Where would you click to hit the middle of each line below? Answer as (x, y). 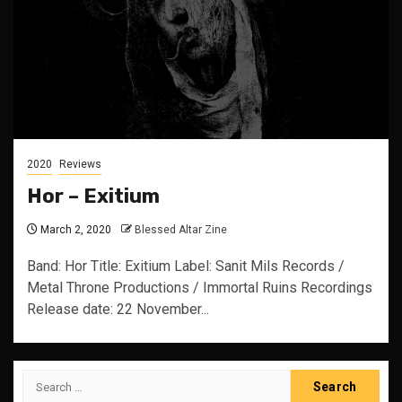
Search (46, 379)
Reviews (80, 164)
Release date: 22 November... (118, 309)
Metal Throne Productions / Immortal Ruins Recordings (200, 288)
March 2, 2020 (74, 230)
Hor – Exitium (93, 196)
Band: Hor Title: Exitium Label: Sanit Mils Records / (186, 266)
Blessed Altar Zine (181, 230)
